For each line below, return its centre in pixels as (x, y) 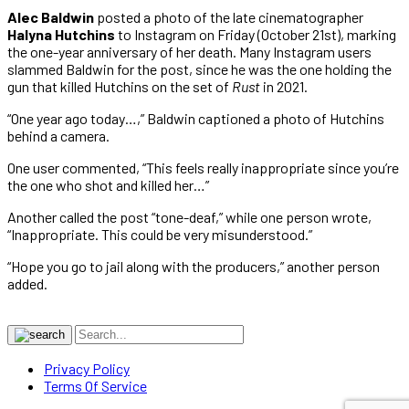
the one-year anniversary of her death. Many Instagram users (189, 51)
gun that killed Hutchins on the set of (120, 86)
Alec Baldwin (52, 16)
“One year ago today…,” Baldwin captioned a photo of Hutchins (196, 118)
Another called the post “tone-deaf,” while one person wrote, (189, 216)
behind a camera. (58, 135)
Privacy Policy (87, 368)
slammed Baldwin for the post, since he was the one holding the (199, 68)
